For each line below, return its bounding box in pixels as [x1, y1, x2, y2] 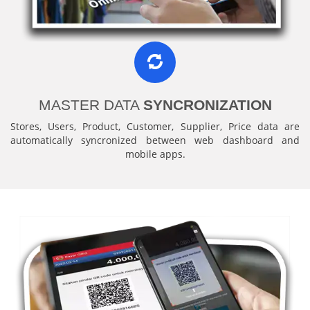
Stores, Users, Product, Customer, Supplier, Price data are [10, 119, 300, 133]
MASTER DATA [38, 96, 143, 113]
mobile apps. [125, 147, 185, 161]
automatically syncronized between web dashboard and [10, 133, 300, 147]
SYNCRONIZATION [143, 96, 272, 113]
